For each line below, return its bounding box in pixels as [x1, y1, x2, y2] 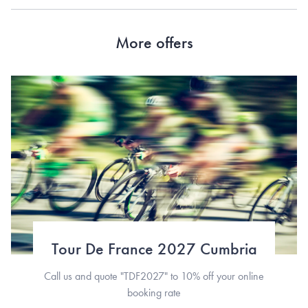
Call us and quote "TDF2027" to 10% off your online [44, 268, 264, 283]
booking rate [127, 285, 181, 300]
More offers [115, 31, 193, 53]
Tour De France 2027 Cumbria [51, 237, 257, 259]
